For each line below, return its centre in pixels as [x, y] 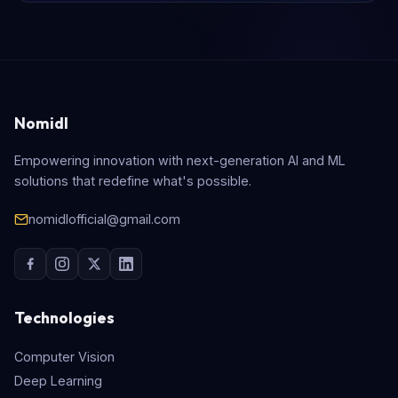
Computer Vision [64, 357]
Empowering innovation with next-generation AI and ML [180, 160]
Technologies [64, 318]
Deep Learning [58, 381]
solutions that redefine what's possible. [133, 181]
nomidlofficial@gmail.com [104, 219]
